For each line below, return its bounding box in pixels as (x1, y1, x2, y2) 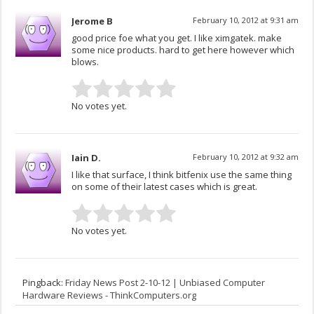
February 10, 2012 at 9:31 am (192, 15, 299, 26)
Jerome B (71, 15, 114, 28)
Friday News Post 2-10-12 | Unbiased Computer (65, 276, 266, 289)
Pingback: (22, 276, 66, 289)
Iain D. (71, 151, 102, 165)
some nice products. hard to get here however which (71, 43, 295, 57)
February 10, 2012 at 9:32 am (192, 151, 299, 163)
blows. (71, 55, 100, 69)
